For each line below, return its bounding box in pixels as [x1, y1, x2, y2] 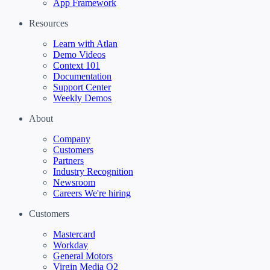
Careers [53, 187, 84, 198]
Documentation [53, 71, 111, 81]
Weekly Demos [53, 92, 111, 103]
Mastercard [53, 228, 95, 239]
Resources [29, 17, 68, 28]
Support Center [53, 81, 111, 92]
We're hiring [84, 187, 131, 198]
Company [53, 133, 90, 144]
